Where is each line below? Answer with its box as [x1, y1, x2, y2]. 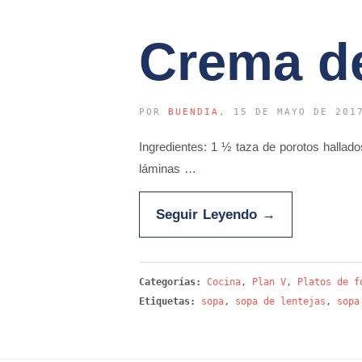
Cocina [207, 276, 241, 288]
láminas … [139, 161, 196, 175]
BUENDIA [168, 106, 219, 117]
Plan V [252, 276, 286, 288]
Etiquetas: [139, 295, 196, 307]
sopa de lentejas [235, 295, 326, 307]
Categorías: [139, 276, 207, 288]
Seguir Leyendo [156, 206, 262, 221]
